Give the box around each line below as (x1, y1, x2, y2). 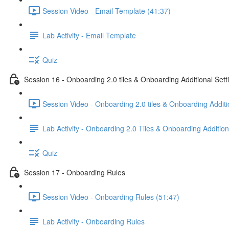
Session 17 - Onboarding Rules (24, 167, 125, 177)
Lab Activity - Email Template (42, 30, 136, 40)
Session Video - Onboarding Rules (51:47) (42, 191, 179, 202)
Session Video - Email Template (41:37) (42, 5, 171, 16)
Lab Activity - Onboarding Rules (42, 216, 145, 226)
